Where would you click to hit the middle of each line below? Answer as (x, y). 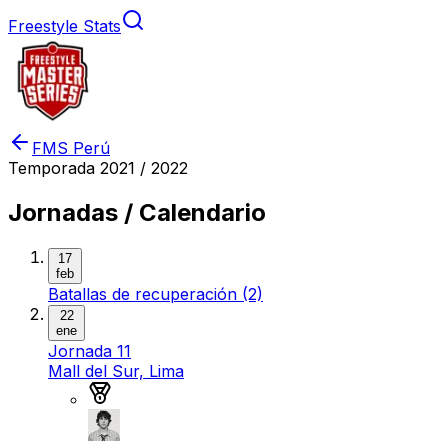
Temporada (54, 168)
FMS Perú (71, 148)
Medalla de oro (168, 389)
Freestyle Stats (64, 26)
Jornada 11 (89, 350)
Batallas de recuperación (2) (155, 293)
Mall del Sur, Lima (116, 370)
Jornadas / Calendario (137, 212)
